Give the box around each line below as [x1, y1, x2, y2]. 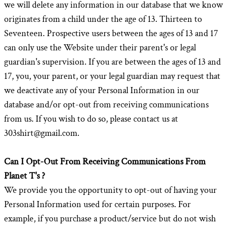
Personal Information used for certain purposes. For [4, 198, 191, 210]
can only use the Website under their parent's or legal [4, 42, 196, 53]
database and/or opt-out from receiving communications [4, 99, 209, 110]
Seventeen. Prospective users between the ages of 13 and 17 [4, 27, 218, 39]
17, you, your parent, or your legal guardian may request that [4, 70, 220, 82]
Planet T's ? [4, 170, 45, 182]
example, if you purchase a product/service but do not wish [4, 213, 216, 224]
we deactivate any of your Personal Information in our [4, 84, 199, 96]
